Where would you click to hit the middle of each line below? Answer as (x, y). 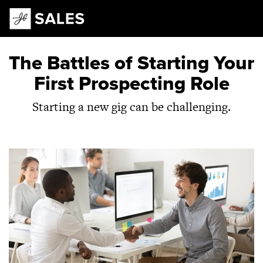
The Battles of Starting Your (131, 63)
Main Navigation (75, 29)
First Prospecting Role (131, 84)
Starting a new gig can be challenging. (131, 107)
